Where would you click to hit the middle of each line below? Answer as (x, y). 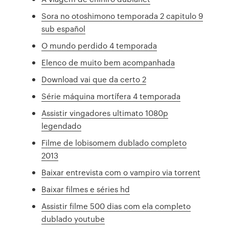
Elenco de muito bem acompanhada (108, 62)
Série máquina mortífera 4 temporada (111, 96)
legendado (62, 126)
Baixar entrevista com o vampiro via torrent (121, 172)
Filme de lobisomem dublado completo (114, 143)
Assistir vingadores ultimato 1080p (105, 113)
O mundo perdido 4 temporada (99, 45)
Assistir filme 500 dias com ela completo (116, 206)
